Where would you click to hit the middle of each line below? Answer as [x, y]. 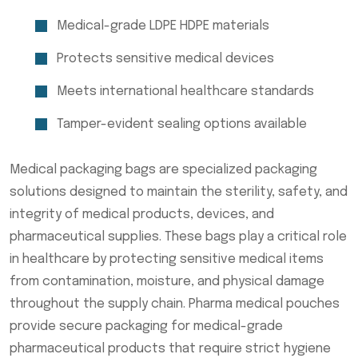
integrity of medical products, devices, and [142, 214]
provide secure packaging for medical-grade [146, 326]
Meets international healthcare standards [185, 91]
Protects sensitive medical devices [165, 58]
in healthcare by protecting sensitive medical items [167, 259]
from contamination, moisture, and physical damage [167, 281]
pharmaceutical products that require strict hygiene [170, 348]
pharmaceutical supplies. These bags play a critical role [178, 237]
